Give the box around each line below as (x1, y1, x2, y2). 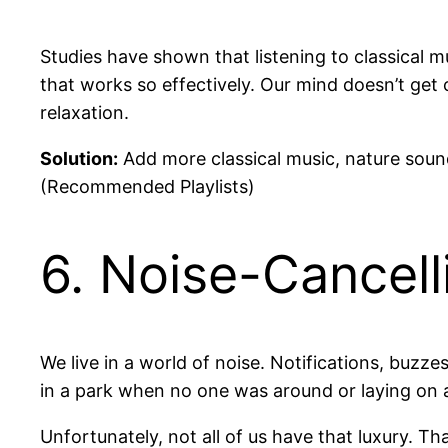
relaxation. (40, 101, 129, 123)
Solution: (40, 147, 118, 169)
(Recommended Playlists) (40, 175, 255, 197)
